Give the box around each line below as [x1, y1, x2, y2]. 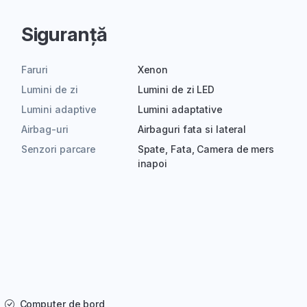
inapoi [137, 158, 168, 170]
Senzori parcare [21, 143, 97, 156]
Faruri [21, 64, 49, 76]
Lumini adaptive [21, 103, 97, 116]
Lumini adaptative [137, 103, 223, 116]
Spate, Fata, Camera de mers [137, 143, 274, 156]
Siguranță [21, 23, 108, 47]
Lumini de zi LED [137, 84, 215, 96]
